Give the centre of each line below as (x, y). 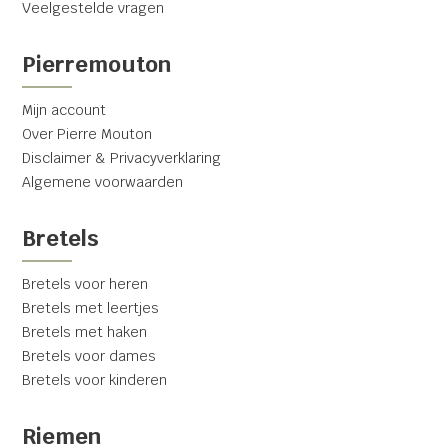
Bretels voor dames (89, 355)
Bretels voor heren (85, 283)
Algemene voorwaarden (103, 181)
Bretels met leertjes (91, 307)
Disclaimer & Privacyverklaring (122, 157)
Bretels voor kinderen (95, 379)
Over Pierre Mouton (87, 133)
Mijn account (64, 109)
